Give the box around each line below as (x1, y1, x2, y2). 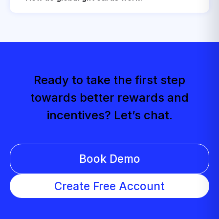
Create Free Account (54, 179, 165, 193)
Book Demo (79, 152, 140, 166)
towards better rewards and (30, 90, 189, 105)
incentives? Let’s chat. (46, 108, 173, 122)
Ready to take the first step (34, 72, 185, 87)
